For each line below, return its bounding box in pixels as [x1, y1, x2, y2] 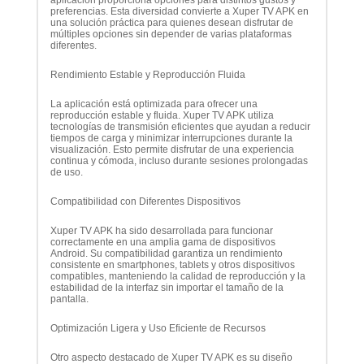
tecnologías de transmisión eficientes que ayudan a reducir [50, 121, 310, 133]
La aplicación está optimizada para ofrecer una [50, 98, 258, 110]
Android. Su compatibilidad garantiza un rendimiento [50, 248, 283, 260]
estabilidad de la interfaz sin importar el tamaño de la [50, 282, 284, 294]
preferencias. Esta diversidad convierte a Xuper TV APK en [50, 6, 309, 18]
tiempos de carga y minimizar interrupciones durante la [50, 132, 292, 145]
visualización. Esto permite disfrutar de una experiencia [50, 144, 294, 156]
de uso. [50, 167, 83, 179]
